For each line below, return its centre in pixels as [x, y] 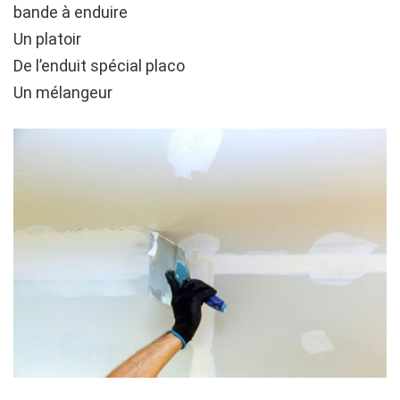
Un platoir [47, 38]
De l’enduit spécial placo [99, 65]
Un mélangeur [63, 92]
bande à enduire [71, 12]
